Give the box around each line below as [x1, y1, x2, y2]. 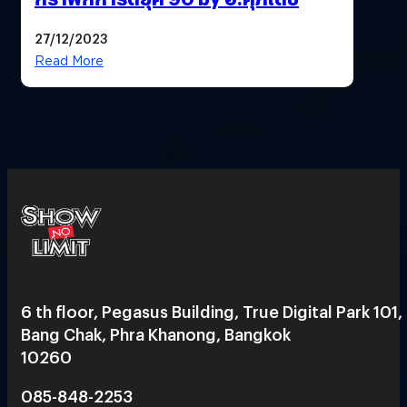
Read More [35, 53, 104, 68]
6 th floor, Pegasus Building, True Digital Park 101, [21, 299, 402, 323]
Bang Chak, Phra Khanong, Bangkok [21, 322, 291, 345]
